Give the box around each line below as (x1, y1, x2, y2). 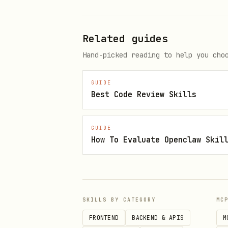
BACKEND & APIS (132, 214, 184, 221)
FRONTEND (89, 214, 119, 221)
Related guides (82, 32, 168, 45)
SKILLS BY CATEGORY (82, 196, 156, 203)
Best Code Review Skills (91, 89, 196, 100)
